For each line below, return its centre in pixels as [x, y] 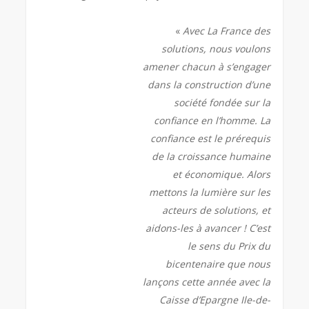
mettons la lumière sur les [209, 192]
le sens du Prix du [229, 246]
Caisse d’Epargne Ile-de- [215, 299]
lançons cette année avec [202, 281]
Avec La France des [226, 30]
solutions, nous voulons [216, 48]
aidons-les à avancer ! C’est [208, 228]
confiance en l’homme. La [212, 120]
